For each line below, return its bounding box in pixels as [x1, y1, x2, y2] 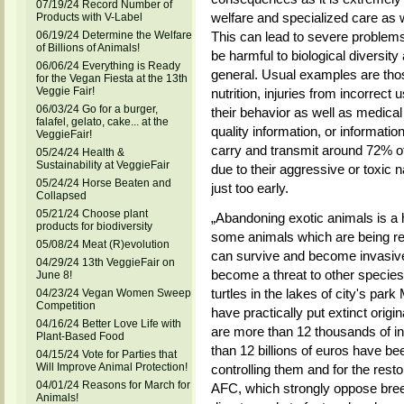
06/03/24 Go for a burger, [35, 103, 158, 115]
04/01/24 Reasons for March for [35, 379, 190, 391]
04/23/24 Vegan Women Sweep [35, 287, 191, 299]
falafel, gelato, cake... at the [35, 115, 169, 128]
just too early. [210, 180, 289, 196]
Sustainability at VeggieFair [35, 159, 170, 171]
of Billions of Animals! [35, 41, 140, 54]
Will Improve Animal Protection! [35, 361, 188, 373]
